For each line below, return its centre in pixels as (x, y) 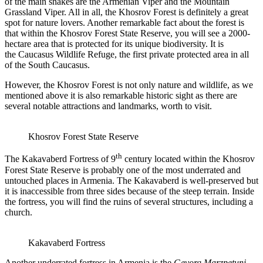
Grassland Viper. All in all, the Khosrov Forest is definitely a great (127, 12)
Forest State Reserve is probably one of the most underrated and (123, 170)
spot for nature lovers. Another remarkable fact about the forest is (124, 23)
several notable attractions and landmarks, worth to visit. (108, 106)
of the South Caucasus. (47, 65)
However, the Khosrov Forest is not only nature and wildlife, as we (129, 85)
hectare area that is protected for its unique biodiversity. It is (114, 44)
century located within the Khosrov (188, 159)
